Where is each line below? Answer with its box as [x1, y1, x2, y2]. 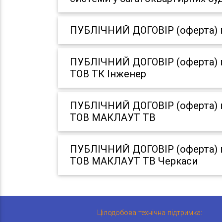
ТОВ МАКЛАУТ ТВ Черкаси [70, 155, 198, 167]
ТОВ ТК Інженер [70, 67, 146, 80]
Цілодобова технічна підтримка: [97, 208, 202, 217]
